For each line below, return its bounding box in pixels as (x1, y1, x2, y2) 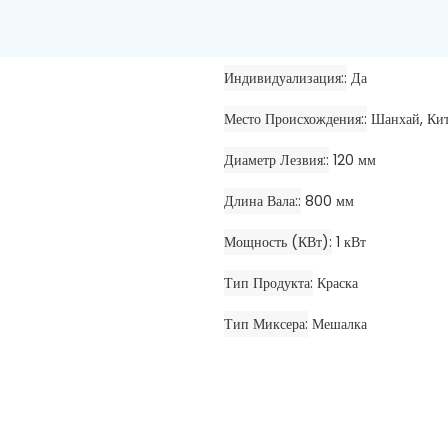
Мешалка (312, 314, 367, 335)
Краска (317, 273, 358, 294)
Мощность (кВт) (224, 232, 329, 253)
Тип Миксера (224, 314, 305, 335)
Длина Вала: (224, 191, 298, 212)
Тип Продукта (224, 273, 310, 294)
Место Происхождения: (224, 109, 364, 130)
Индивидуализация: (224, 68, 344, 89)
